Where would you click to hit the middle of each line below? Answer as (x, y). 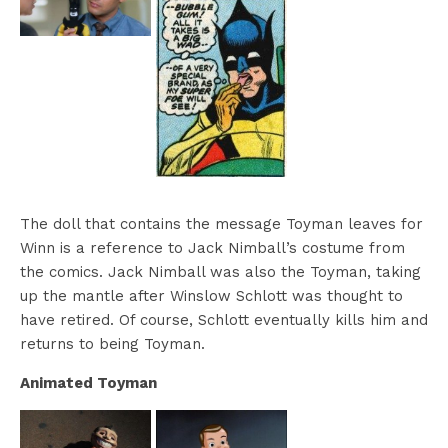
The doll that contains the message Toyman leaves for (221, 223)
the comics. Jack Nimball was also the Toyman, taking (220, 271)
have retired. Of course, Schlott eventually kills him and (224, 319)
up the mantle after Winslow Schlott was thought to (211, 295)
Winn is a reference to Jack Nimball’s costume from (212, 247)
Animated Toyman (88, 382)
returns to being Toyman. (112, 343)
